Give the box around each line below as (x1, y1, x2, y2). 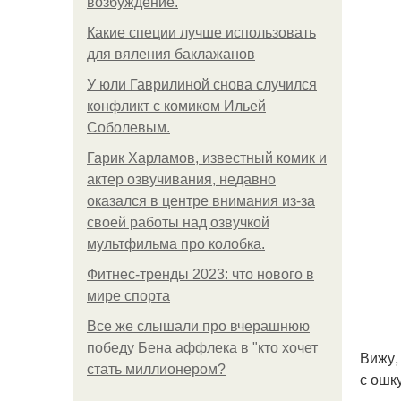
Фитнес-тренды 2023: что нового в (87, 267, 314, 282)
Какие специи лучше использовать (87, 25, 316, 40)
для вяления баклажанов (87, 47, 255, 62)
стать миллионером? (87, 362, 226, 377)
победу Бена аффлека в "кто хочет (87, 340, 318, 355)
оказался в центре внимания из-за (87, 193, 315, 209)
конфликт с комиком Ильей (87, 98, 266, 114)
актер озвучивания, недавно (87, 172, 276, 187)
